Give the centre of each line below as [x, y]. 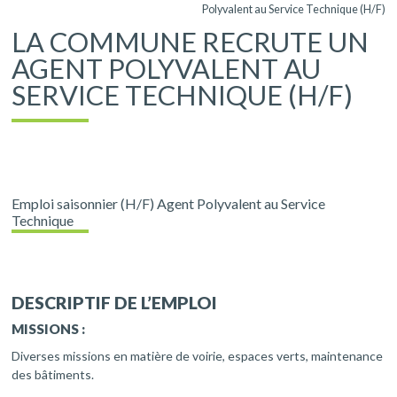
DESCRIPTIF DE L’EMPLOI [115, 303]
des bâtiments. [53, 375]
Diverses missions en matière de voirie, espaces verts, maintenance [198, 356]
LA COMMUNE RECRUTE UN [191, 42]
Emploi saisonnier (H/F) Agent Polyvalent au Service [169, 203]
